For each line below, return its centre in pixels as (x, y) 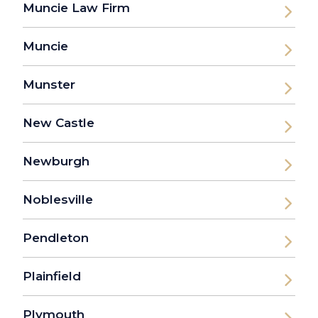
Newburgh (56, 161)
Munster (49, 85)
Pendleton (56, 238)
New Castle (59, 123)
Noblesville (58, 200)
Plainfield (52, 276)
